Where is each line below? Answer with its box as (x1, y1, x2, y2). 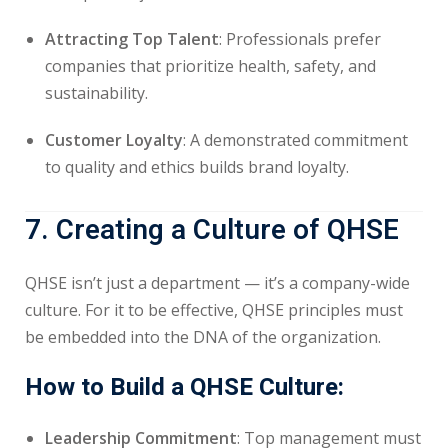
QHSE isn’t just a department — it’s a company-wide (25, 272, 410, 294)
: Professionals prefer (219, 28, 381, 50)
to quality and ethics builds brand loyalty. (45, 156, 349, 178)
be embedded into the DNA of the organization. (25, 326, 381, 348)
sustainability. (45, 82, 148, 104)
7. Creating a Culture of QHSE (25, 210, 399, 251)
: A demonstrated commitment (183, 129, 408, 151)
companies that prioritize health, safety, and (45, 55, 376, 77)
